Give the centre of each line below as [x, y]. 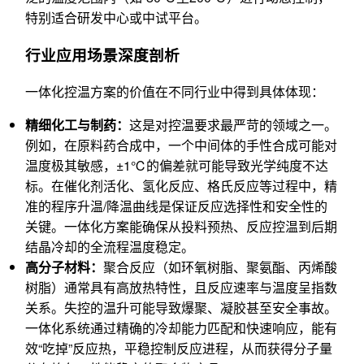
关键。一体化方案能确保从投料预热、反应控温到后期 [181, 227]
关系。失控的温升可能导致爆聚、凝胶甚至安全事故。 [181, 308]
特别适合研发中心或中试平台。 [116, 17]
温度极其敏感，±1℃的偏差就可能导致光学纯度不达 [177, 166]
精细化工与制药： [77, 125]
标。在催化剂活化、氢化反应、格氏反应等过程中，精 [181, 186]
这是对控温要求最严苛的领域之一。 [233, 125]
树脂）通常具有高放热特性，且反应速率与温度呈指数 [181, 288]
